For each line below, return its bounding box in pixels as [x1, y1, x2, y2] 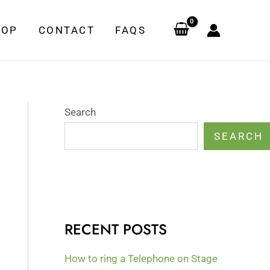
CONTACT [38, 24, 95, 36]
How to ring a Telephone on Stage [64, 253, 218, 265]
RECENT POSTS [64, 218, 168, 240]
